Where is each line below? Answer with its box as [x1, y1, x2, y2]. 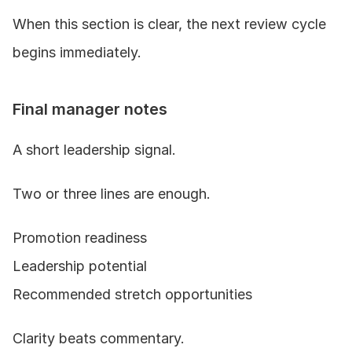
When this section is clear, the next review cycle [13, 15, 326, 32]
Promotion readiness [13, 229, 147, 246]
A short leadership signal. [13, 141, 176, 158]
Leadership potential [13, 257, 147, 274]
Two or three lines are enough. [13, 185, 211, 202]
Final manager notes [13, 99, 167, 119]
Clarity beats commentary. [13, 329, 185, 346]
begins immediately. [13, 43, 141, 60]
